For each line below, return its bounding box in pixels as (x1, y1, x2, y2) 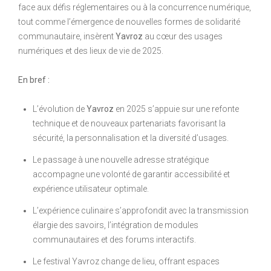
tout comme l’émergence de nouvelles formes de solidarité (18, 16, 240, 27)
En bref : (18, 74, 50, 85)
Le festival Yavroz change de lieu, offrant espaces (33, 256, 220, 266)
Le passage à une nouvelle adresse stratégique (33, 154, 209, 165)
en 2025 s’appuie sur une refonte (114, 103, 239, 114)
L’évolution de (33, 103, 87, 114)
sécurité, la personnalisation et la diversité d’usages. (33, 132, 229, 143)
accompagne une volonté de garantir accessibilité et (33, 169, 230, 179)
